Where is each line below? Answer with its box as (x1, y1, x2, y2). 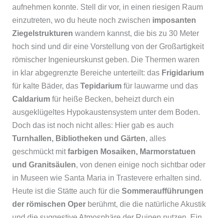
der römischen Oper (12, 200, 86, 208)
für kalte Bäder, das (12, 81, 80, 90)
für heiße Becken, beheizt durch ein (50, 94, 174, 103)
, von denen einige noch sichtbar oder (75, 160, 205, 169)
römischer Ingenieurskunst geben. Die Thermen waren (12, 55, 200, 64)
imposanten (152, 16, 196, 24)
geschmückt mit (12, 147, 68, 156)
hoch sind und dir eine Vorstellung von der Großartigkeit (12, 42, 204, 51)
